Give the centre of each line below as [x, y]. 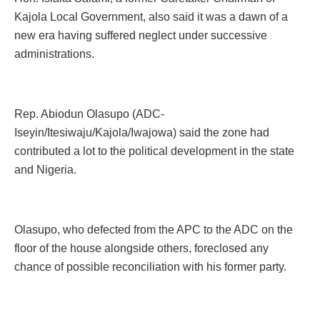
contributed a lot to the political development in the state [154, 151]
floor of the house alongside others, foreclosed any [141, 248]
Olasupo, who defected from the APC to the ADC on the [154, 229]
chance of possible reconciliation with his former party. [150, 266]
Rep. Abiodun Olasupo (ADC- [89, 114]
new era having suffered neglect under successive [141, 35]
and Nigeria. [45, 169]
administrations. [54, 54]
